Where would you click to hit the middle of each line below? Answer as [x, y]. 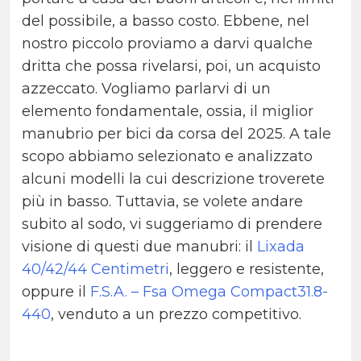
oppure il [56, 292]
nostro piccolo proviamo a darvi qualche [167, 44]
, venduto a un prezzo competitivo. [176, 315]
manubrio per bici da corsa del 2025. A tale [176, 134]
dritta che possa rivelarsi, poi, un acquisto [171, 66]
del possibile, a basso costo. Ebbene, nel [166, 21]
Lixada [281, 247]
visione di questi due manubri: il [139, 247]
